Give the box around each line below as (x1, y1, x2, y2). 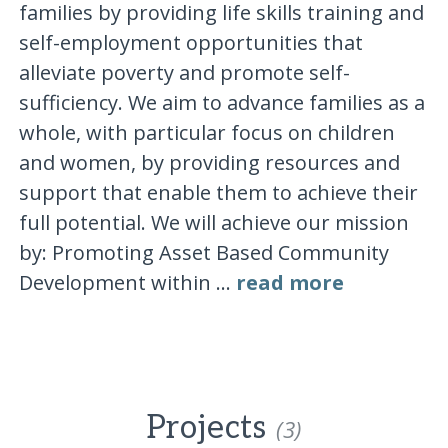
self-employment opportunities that (18, 28, 363, 56)
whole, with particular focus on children (18, 118, 395, 146)
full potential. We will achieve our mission (18, 208, 409, 236)
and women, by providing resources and (18, 148, 400, 176)
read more (235, 268, 344, 296)
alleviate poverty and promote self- (18, 58, 350, 86)
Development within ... (18, 268, 236, 296)
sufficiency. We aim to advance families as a (18, 88, 425, 116)
